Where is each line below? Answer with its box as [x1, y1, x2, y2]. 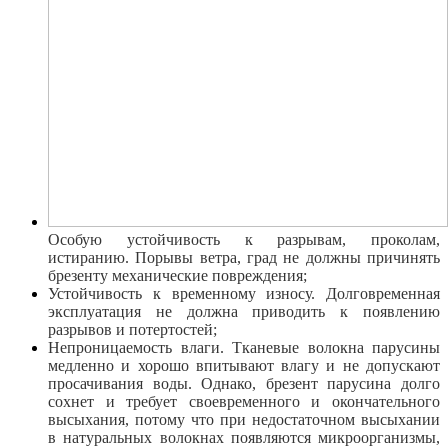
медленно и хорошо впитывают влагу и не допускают [48, 356, 440, 374]
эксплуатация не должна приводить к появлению [48, 302, 440, 320]
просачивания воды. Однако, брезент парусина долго [48, 374, 440, 392]
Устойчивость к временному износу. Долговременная [48, 284, 440, 302]
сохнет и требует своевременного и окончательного [48, 392, 440, 410]
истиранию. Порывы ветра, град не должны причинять [48, 248, 440, 266]
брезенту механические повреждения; [48, 266, 307, 284]
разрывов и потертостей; [48, 320, 217, 338]
